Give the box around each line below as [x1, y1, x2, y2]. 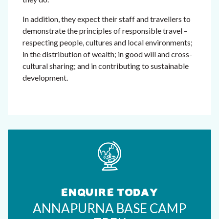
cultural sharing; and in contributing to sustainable [22, 61, 189, 70]
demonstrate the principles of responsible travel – [22, 25, 188, 35]
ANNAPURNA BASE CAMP [33, 200, 186, 217]
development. [22, 72, 68, 82]
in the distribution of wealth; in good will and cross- [22, 49, 192, 59]
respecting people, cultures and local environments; [22, 37, 193, 47]
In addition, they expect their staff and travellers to [22, 14, 191, 23]
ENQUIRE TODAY [61, 189, 158, 197]
